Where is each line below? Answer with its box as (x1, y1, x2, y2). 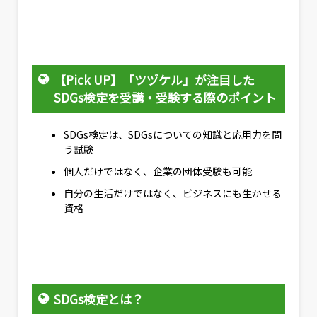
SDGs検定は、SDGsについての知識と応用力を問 (64, 127, 282, 142)
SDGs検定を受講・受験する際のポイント (53, 88, 276, 107)
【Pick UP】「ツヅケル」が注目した (53, 71, 255, 89)
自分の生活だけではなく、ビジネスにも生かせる (64, 185, 282, 200)
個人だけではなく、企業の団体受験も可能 (64, 163, 252, 178)
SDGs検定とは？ (53, 290, 144, 309)
